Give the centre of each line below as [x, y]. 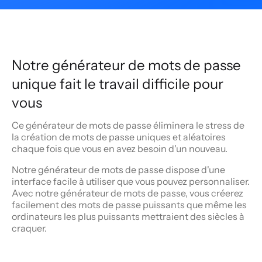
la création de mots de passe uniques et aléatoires [119, 137]
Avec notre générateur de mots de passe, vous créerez [127, 193]
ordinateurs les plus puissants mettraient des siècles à [128, 216]
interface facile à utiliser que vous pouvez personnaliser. [131, 181]
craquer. [29, 228]
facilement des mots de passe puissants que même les [129, 205]
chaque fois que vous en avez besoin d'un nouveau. [120, 149]
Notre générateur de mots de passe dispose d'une [118, 170]
